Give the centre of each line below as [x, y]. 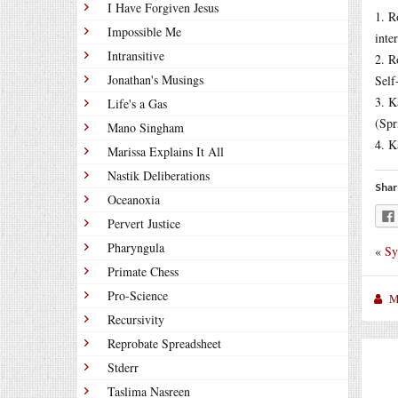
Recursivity [136, 319]
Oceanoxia [134, 199]
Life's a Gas [137, 103]
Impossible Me [144, 32]
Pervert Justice [144, 223]
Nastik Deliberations [159, 175]
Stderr [123, 367]
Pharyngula [136, 247]
